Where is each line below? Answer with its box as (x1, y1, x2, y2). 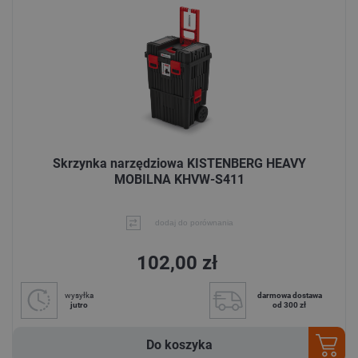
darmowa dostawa (257, 290, 322, 300)
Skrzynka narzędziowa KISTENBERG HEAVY (52, 155, 306, 171)
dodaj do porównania (154, 217, 233, 227)
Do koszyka (145, 336, 213, 352)
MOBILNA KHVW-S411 (113, 171, 245, 187)
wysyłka (65, 290, 93, 300)
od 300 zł (272, 300, 306, 309)
